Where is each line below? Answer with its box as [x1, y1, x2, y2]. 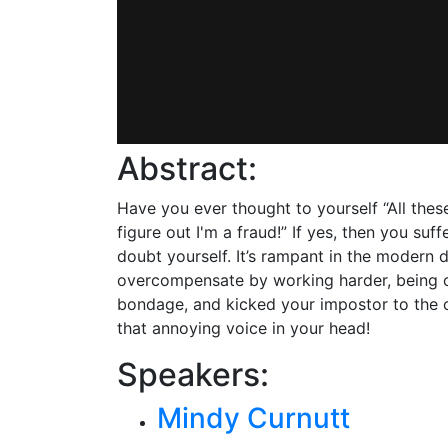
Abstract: [117, 149, 257, 188]
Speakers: [117, 355, 269, 394]
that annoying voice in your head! [117, 318, 370, 338]
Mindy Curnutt [157, 401, 350, 435]
